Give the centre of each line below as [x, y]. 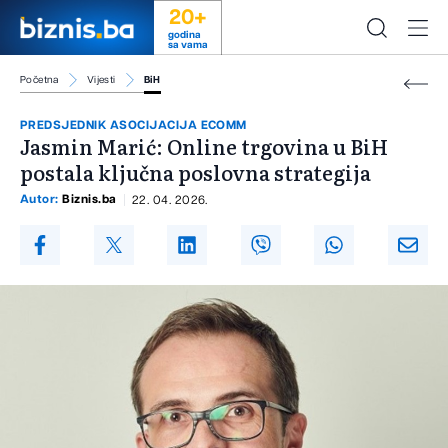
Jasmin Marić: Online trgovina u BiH [204, 146]
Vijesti [101, 80]
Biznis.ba [89, 199]
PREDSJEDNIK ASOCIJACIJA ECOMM [133, 125]
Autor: [41, 199]
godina [184, 35]
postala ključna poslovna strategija [195, 172]
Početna [39, 80]
